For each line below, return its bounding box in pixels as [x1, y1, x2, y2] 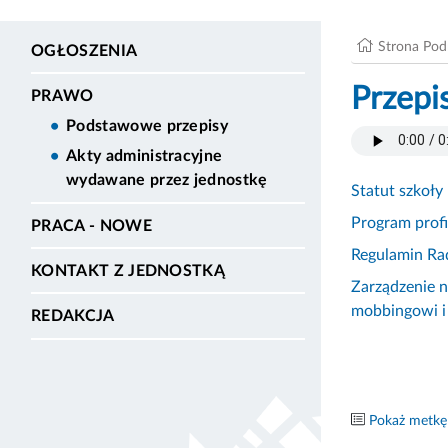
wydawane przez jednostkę [66, 172, 268, 189]
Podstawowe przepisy [66, 118, 229, 135]
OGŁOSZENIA [31, 42, 138, 59]
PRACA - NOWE [31, 217, 152, 234]
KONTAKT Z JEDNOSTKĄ [31, 262, 226, 279]
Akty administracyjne [66, 148, 223, 165]
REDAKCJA [31, 307, 115, 324]
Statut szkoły [351, 182, 443, 199]
